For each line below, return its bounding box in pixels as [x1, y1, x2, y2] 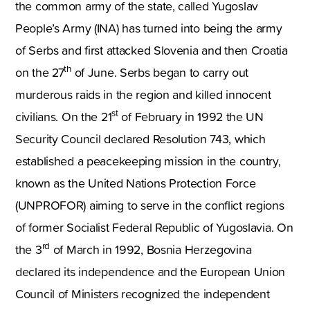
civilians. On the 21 [15, 107, 112, 125]
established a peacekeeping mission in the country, [15, 152, 281, 170]
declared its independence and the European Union [15, 262, 286, 280]
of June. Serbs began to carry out [71, 63, 249, 81]
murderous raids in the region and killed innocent [15, 85, 271, 103]
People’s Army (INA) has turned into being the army [15, 19, 282, 37]
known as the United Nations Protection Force [15, 174, 256, 192]
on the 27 [15, 63, 64, 81]
